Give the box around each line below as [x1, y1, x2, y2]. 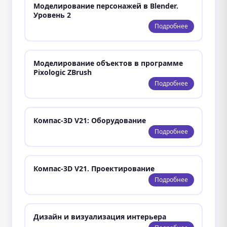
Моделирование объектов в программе [33, 58, 183, 68]
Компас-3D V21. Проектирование [33, 163, 155, 173]
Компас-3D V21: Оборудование [33, 115, 146, 125]
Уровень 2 [33, 10, 71, 20]
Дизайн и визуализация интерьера [33, 211, 166, 221]
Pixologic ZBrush [33, 67, 92, 77]
